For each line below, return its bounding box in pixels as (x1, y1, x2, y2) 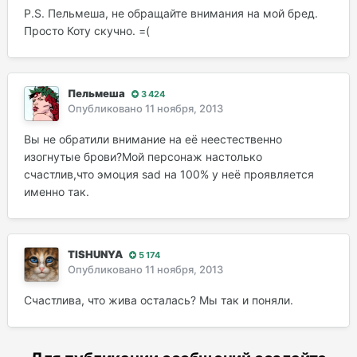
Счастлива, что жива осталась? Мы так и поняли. (24, 293, 293, 308)
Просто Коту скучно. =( (24, 24, 150, 38)
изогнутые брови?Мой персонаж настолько (24, 150, 262, 164)
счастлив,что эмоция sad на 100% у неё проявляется (24, 167, 314, 182)
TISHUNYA (68, 248, 123, 261)
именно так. (24, 185, 89, 199)
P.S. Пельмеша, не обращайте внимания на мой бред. (24, 6, 318, 21)
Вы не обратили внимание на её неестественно (24, 132, 282, 147)
